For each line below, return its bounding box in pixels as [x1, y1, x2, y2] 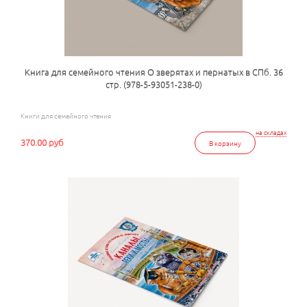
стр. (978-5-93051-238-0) [105, 77, 202, 90]
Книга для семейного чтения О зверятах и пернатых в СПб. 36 [24, 64, 283, 78]
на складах [255, 126, 286, 137]
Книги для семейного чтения [21, 110, 112, 121]
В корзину [208, 137, 241, 148]
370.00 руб [21, 135, 64, 149]
